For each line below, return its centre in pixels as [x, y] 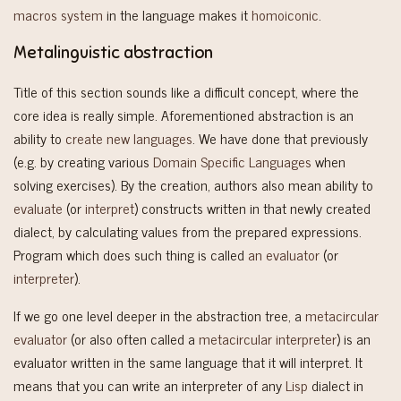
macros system [58, 14]
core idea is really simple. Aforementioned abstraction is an [183, 115]
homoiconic [285, 14]
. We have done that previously [280, 138]
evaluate [38, 208]
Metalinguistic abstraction [113, 53]
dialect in [336, 385]
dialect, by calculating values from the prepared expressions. [188, 231]
